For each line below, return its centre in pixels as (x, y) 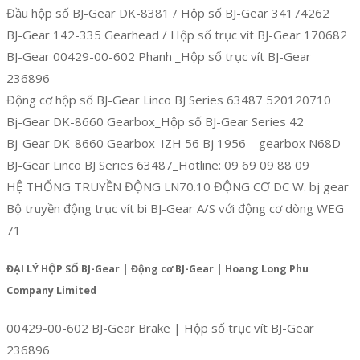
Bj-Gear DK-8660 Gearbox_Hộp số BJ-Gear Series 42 (155, 121)
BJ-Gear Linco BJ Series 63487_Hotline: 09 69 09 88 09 (158, 164)
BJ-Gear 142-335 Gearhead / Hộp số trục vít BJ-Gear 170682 (177, 34)
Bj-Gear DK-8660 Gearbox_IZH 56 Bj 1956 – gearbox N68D (174, 143)
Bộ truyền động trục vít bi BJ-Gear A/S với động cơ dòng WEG (175, 208)
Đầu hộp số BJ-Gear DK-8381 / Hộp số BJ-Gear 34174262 (168, 12)
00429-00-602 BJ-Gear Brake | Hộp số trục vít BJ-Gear (160, 328)
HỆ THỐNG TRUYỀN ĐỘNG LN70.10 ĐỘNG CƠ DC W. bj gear (178, 186)
